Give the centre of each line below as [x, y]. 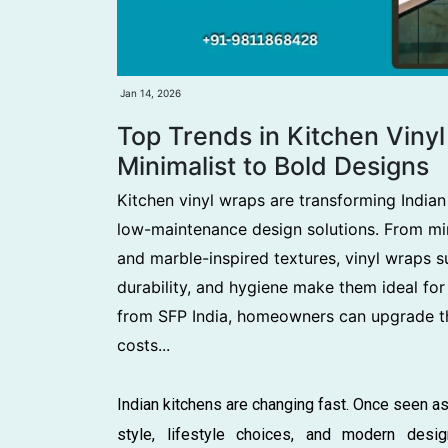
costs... [143, 344]
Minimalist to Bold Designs [273, 165]
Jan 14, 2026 [150, 92]
